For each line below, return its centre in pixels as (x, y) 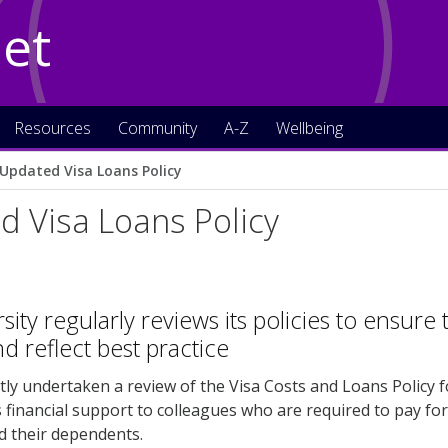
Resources (52, 128)
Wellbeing (309, 128)
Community (157, 128)
